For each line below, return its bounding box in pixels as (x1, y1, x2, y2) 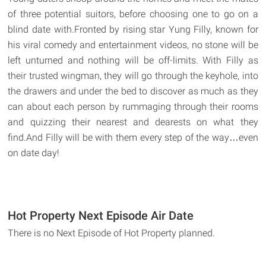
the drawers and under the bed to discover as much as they (8, 85, 258, 97)
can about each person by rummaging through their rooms (8, 100, 258, 112)
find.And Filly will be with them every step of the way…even (8, 131, 258, 143)
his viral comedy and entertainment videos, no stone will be (8, 39, 258, 50)
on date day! (8, 147, 60, 159)
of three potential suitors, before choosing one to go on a (8, 8, 258, 20)
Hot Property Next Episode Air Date (8, 208, 194, 223)
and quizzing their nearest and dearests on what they (8, 116, 258, 128)
